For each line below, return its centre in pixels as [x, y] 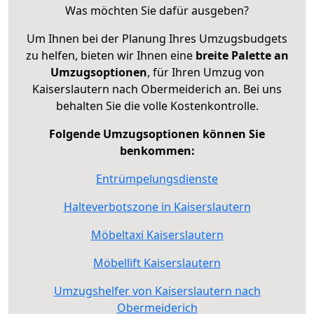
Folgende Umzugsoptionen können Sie [157, 134]
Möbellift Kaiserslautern [157, 262]
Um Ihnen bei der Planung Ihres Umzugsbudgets [157, 38]
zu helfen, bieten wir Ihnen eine [110, 55]
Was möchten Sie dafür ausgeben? [157, 10]
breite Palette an [242, 55]
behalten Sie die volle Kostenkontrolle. [157, 105]
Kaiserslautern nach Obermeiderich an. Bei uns [157, 89]
